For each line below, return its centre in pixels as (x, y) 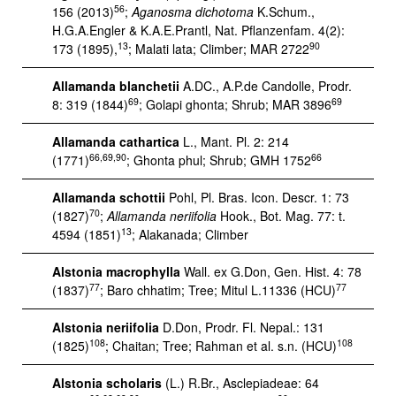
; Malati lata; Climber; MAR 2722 (219, 49)
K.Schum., (284, 11)
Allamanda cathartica (116, 141)
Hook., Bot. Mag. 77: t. (281, 216)
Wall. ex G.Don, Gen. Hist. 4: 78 (271, 271)
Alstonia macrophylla (116, 271)
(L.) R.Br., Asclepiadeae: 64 (242, 383)
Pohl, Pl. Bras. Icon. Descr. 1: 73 (257, 197)
